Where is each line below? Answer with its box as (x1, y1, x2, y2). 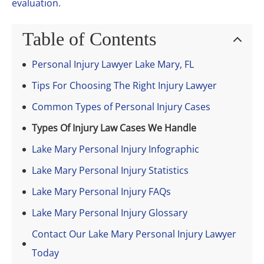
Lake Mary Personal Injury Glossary (32, 206, 187, 220)
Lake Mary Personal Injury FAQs (32, 185, 171, 199)
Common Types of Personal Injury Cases (32, 100, 210, 114)
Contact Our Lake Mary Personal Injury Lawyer (32, 227, 236, 241)
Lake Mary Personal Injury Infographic (32, 143, 199, 156)
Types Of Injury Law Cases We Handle (32, 121, 196, 135)
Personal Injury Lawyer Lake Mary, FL (32, 58, 194, 71)
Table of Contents (22, 28, 156, 50)
